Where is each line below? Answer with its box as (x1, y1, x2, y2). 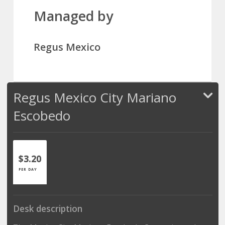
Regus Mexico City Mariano (13, 88, 176, 106)
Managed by (34, 6, 113, 25)
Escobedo (13, 106, 70, 125)
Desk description (13, 202, 82, 214)
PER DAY (18, 166, 37, 172)
